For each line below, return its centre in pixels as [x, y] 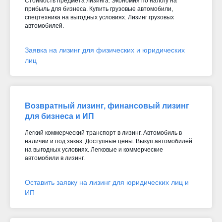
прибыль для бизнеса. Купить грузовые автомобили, [99, 9]
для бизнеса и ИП [59, 116]
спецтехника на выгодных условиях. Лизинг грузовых [99, 17]
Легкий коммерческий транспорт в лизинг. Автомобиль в [103, 133]
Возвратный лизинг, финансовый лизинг [107, 106]
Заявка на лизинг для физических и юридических [105, 50]
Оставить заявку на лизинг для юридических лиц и [107, 182]
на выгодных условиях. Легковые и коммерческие [94, 149]
